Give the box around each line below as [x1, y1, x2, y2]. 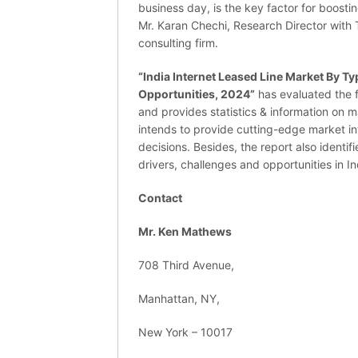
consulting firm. [138, 36, 218, 50]
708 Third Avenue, [138, 258, 234, 272]
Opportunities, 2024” [138, 87, 255, 101]
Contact [138, 191, 182, 205]
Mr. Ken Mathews [138, 225, 232, 239]
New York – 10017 [138, 325, 233, 340]
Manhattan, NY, [138, 292, 220, 306]
